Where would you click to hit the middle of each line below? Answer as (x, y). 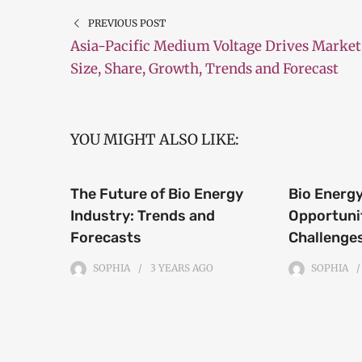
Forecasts (106, 238)
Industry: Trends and (143, 216)
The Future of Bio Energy (157, 194)
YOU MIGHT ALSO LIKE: (155, 140)
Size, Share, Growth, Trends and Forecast (204, 69)
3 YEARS (170, 268)
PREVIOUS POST (126, 23)
